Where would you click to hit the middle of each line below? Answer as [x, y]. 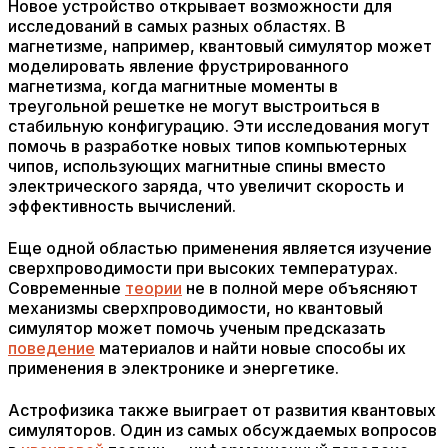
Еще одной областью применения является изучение [220, 248]
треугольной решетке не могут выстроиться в [194, 106]
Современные [66, 288]
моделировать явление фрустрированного [178, 66]
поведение [51, 348]
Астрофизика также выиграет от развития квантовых [222, 410]
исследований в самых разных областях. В [177, 26]
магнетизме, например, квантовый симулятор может [220, 46]
